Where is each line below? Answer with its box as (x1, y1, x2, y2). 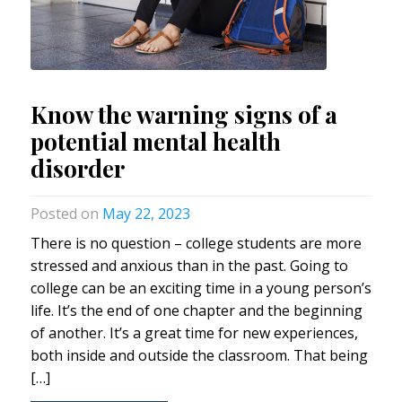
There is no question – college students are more (30, 232, 362, 253)
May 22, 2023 (101, 203, 190, 223)
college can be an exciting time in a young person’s (30, 277, 371, 298)
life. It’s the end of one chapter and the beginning (30, 300, 363, 320)
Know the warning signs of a (30, 98, 337, 130)
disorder (30, 152, 125, 184)
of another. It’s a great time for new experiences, (30, 322, 358, 343)
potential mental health (30, 125, 281, 157)
